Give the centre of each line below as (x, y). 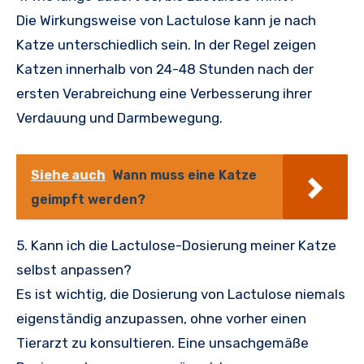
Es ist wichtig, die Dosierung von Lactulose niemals (181, 295)
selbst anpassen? (74, 270)
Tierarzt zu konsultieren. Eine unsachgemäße (162, 343)
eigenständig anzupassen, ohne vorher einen (161, 319)
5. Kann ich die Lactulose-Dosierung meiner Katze (176, 246)
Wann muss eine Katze (184, 175)
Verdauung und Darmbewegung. (119, 118)
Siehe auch (68, 175)
